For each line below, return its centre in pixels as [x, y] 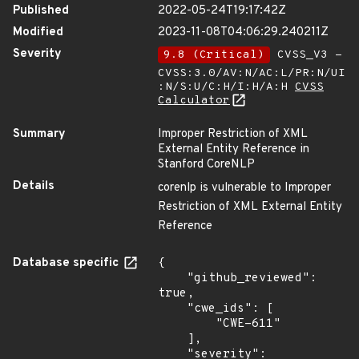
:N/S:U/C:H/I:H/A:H [226, 87]
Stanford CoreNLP [206, 165]
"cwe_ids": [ [172, 309]
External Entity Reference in [234, 149]
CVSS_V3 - [306, 55]
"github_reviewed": [172, 278]
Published [41, 11]
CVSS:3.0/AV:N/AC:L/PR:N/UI [252, 73]
